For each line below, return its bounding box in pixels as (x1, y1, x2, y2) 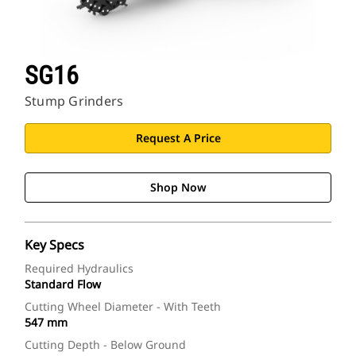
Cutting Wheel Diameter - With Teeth (25, 299, 221, 315)
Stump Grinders (25, 92, 124, 110)
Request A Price (135, 130, 221, 146)
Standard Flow (25, 277, 101, 292)
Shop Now (149, 180, 207, 195)
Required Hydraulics (25, 261, 133, 277)
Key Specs (25, 236, 84, 254)
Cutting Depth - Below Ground (25, 337, 186, 353)
